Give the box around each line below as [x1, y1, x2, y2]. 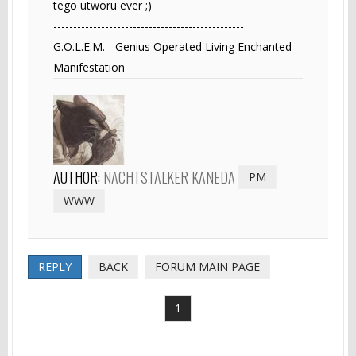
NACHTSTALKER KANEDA [103, 166, 235, 188]
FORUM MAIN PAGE [155, 258, 260, 274]
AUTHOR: [53, 166, 103, 188]
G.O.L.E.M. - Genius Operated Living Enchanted [53, 38, 292, 54]
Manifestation [53, 59, 125, 75]
